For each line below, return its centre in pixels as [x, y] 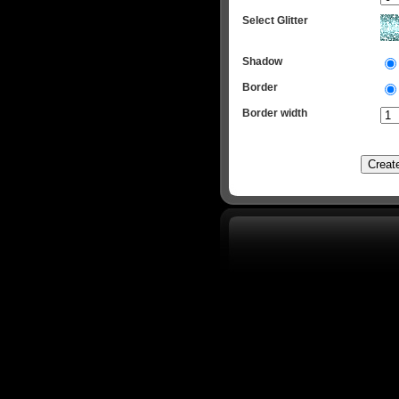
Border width [275, 113]
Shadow [262, 61]
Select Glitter [275, 20]
